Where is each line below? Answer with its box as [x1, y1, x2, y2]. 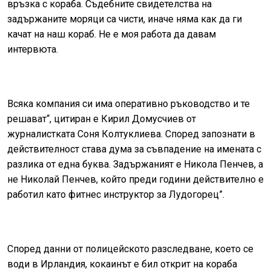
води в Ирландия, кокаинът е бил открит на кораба [7, 258, 237, 270]
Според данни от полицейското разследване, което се [7, 243, 253, 255]
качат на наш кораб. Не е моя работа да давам [7, 28, 216, 40]
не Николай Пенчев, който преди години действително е [7, 173, 264, 185]
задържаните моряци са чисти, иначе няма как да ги [7, 13, 242, 25]
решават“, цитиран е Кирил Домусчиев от [7, 113, 196, 125]
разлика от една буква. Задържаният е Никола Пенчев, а [7, 158, 263, 170]
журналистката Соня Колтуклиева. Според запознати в [7, 128, 255, 140]
